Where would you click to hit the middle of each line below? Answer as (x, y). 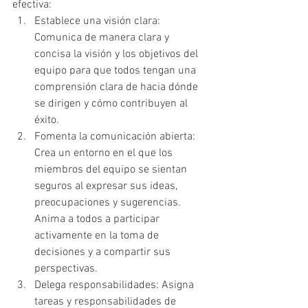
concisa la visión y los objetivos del (118, 55)
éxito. (47, 121)
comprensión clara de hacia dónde (118, 88)
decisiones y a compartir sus (104, 253)
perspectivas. (66, 269)
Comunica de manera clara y (103, 38)
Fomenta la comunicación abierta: (116, 137)
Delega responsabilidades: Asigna (115, 286)
